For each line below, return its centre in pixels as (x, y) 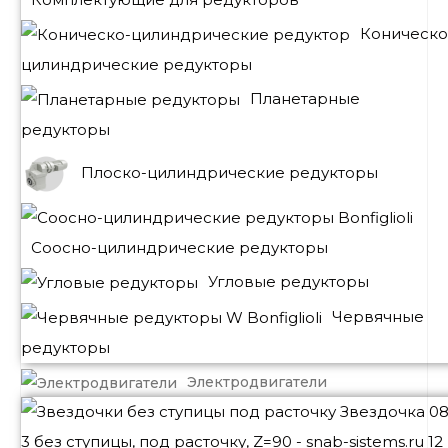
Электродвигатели (257, 381)
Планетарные (305, 98)
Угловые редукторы (288, 282)
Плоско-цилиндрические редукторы (229, 172)
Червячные (378, 317)
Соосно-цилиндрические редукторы (179, 248)
